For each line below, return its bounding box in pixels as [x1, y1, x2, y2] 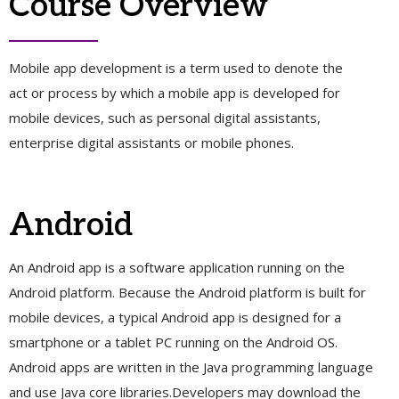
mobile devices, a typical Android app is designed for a [9, 307, 341, 326]
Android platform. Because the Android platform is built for [9, 282, 366, 301]
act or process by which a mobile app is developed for [9, 84, 340, 102]
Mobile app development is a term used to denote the [9, 59, 343, 77]
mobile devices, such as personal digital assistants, [9, 109, 321, 127]
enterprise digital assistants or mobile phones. [9, 134, 294, 152]
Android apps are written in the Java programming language [9, 357, 373, 376]
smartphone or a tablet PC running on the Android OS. [9, 332, 338, 351]
